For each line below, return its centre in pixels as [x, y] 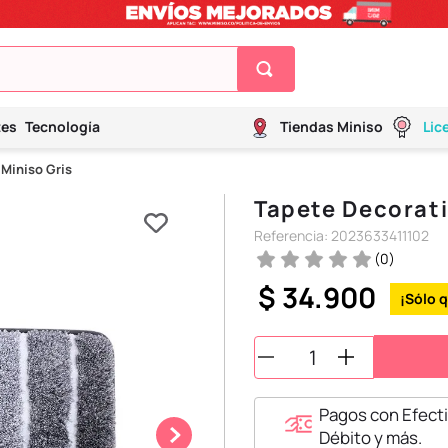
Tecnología [62, 127]
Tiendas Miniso [331, 127]
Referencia [289, 236]
